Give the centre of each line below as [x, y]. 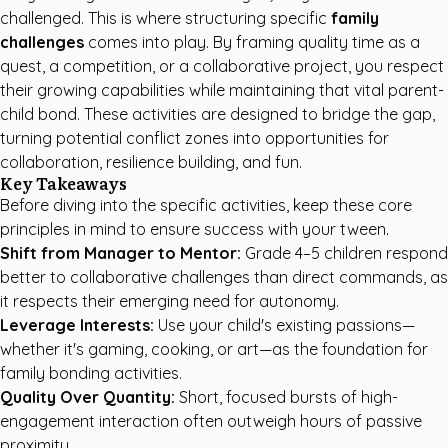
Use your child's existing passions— [284, 325]
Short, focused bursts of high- [286, 397]
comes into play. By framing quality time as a [252, 42]
